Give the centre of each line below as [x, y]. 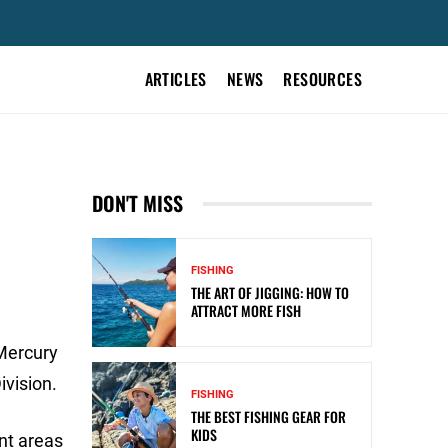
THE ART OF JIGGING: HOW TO [270, 293]
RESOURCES [322, 79]
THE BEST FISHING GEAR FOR [268, 417]
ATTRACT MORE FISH [246, 311]
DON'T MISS [137, 203]
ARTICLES [175, 79]
